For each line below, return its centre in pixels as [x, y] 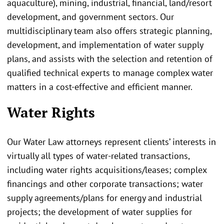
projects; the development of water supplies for [99, 211]
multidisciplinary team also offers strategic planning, [109, 31]
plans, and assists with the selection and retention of [110, 59]
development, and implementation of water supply [105, 45]
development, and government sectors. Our [90, 17]
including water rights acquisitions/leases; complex [107, 169]
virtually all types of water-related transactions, [98, 155]
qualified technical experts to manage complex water [110, 73]
